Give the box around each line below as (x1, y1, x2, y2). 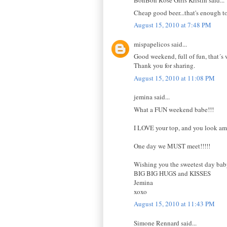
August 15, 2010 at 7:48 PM (134, 20, 211, 30)
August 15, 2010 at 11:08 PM (134, 73, 215, 83)
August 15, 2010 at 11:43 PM (134, 199, 215, 209)
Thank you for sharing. (134, 61, 195, 70)
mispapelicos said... (134, 39, 187, 49)
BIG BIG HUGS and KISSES (134, 168, 211, 178)
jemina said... (134, 92, 170, 102)
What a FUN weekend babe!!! (134, 104, 214, 114)
